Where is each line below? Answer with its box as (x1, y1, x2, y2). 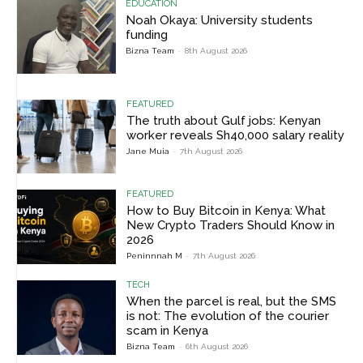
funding (126, 28, 169, 43)
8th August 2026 (185, 46, 248, 56)
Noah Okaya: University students (126, 13, 314, 28)
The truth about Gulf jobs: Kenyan (126, 113, 322, 128)
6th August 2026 (186, 342, 249, 352)
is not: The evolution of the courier (126, 309, 330, 324)
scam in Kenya (126, 323, 209, 339)
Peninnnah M (126, 251, 183, 261)
